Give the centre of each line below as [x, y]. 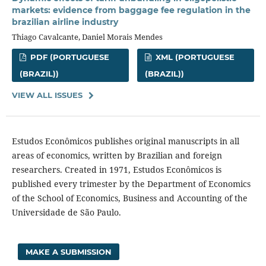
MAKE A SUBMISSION [69, 252]
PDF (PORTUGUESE [69, 57]
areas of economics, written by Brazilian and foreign [117, 156]
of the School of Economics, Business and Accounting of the [129, 198]
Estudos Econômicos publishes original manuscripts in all [125, 141]
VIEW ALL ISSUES [47, 95]
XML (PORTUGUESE [194, 57]
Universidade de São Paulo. [66, 213]
